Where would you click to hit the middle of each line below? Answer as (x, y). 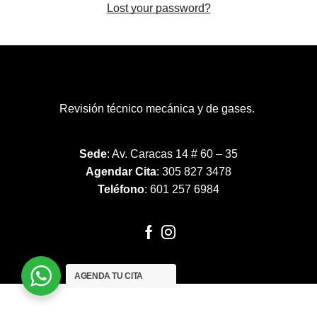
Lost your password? (158, 8)
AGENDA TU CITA (109, 276)
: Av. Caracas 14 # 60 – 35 (172, 154)
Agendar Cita (121, 171)
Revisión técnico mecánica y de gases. (157, 109)
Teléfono (121, 189)
